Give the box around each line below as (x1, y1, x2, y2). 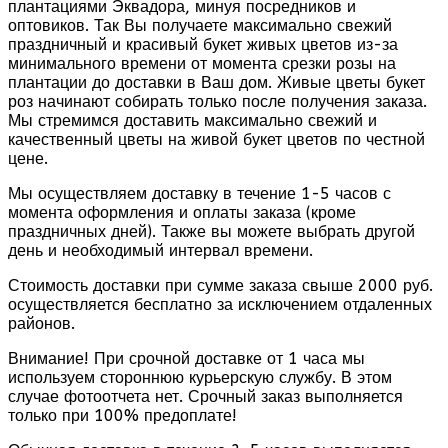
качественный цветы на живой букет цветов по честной (8, 130, 425, 150)
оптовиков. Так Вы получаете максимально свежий (8, 16, 392, 36)
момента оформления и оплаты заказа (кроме (8, 203, 356, 223)
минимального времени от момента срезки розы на (8, 54, 396, 74)
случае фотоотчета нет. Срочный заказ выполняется (8, 387, 403, 407)
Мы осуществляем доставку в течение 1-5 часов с (8, 184, 391, 204)
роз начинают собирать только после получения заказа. (8, 92, 427, 112)
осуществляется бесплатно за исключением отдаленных (8, 295, 432, 315)
